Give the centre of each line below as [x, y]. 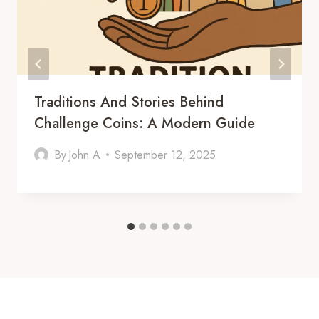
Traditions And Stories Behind [129, 102]
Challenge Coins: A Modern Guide [145, 123]
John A [85, 155]
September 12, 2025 [166, 155]
